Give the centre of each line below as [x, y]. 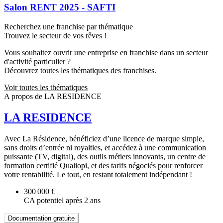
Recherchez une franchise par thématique [68, 26]
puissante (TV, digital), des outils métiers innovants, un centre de [105, 156]
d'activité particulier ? [37, 61]
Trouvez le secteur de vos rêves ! [55, 35]
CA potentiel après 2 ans [62, 200]
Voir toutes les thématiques [46, 87]
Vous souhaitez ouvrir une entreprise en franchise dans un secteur [106, 52]
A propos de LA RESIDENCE [53, 96]
